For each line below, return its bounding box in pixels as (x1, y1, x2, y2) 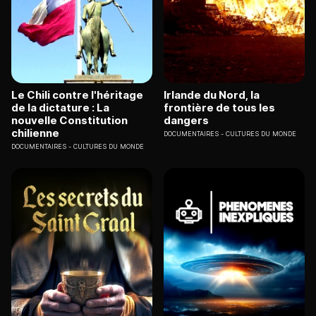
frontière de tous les (164, 100, 275, 114)
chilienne (11, 126, 59, 140)
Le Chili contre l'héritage (11, 87, 143, 102)
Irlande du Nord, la (164, 87, 260, 102)
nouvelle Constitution (11, 113, 128, 127)
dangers (164, 113, 209, 127)
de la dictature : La (11, 100, 109, 114)
